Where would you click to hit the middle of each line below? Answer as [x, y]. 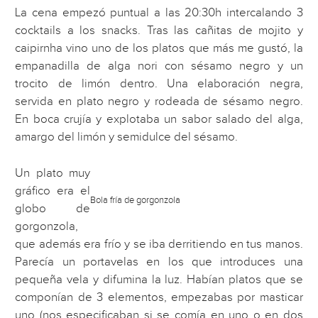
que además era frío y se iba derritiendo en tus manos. [159, 244]
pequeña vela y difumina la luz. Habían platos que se [159, 279]
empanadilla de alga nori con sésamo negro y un [159, 66]
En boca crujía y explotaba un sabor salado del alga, [159, 120]
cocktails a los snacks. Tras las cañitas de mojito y [159, 31]
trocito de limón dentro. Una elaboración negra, [159, 84]
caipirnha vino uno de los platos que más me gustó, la [159, 49]
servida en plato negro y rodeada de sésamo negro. [159, 102]
